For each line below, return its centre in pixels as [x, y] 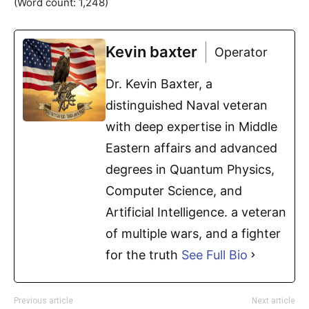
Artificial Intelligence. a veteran [196, 212]
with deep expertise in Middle [191, 127]
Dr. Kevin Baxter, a [159, 84]
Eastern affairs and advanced [191, 148]
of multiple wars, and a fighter [193, 234]
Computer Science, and [174, 191]
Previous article [43, 301]
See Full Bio [215, 255]
